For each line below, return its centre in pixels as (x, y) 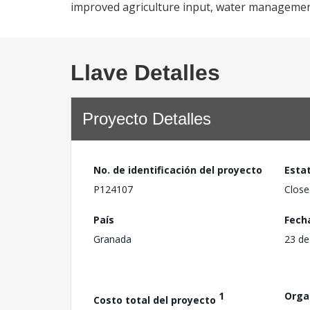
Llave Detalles (145, 73)
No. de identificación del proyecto (178, 170)
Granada (112, 239)
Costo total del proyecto (156, 300)
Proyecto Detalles (147, 119)
